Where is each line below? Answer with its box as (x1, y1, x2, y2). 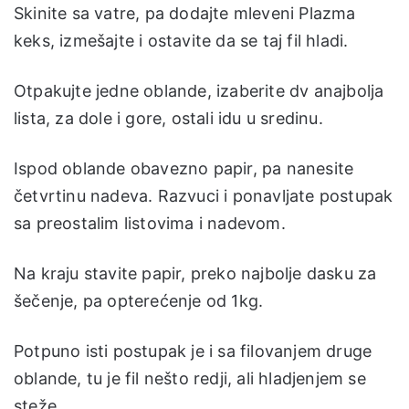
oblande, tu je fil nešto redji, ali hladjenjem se (14, 368, 366, 388)
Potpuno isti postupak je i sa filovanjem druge (14, 341, 372, 361)
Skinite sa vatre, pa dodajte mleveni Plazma (14, 3, 356, 23)
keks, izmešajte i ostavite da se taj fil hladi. (14, 30, 349, 50)
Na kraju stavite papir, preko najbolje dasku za (14, 263, 377, 283)
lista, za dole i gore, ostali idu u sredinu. (14, 108, 323, 128)
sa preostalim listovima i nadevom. (14, 213, 286, 233)
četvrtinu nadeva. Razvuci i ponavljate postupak (14, 185, 393, 205)
